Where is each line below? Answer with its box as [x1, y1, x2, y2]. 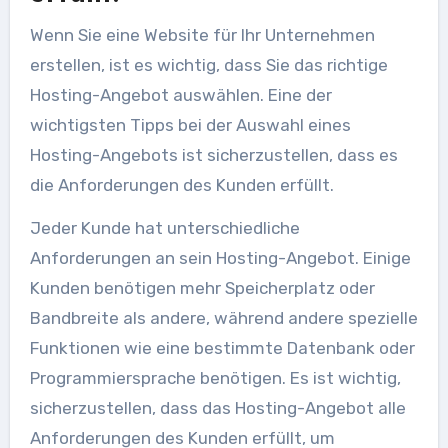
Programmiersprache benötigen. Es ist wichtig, [29, 367, 401, 388]
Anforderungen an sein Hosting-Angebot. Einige [29, 247, 411, 268]
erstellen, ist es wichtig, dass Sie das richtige [29, 54, 388, 75]
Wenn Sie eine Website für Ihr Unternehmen [29, 24, 375, 45]
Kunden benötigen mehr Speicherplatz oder [29, 277, 375, 298]
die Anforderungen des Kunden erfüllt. [29, 174, 334, 195]
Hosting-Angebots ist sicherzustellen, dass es [29, 144, 398, 165]
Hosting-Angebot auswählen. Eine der [29, 84, 332, 105]
